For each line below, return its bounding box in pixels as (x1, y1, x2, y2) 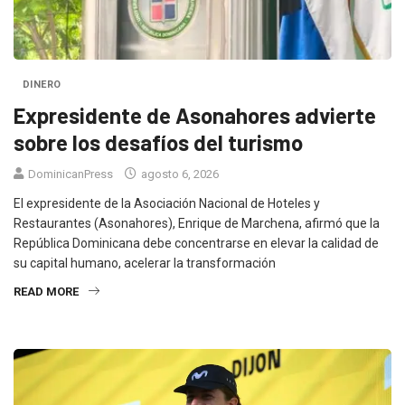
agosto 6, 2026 (138, 166, 219, 181)
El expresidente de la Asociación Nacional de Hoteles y (14, 195, 320, 211)
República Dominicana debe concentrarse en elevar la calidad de (14, 235, 379, 250)
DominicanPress (28, 166, 113, 181)
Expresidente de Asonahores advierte (14, 101, 376, 128)
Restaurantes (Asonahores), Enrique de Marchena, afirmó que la (14, 215, 380, 231)
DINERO (23, 78, 61, 90)
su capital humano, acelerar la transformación (14, 255, 276, 270)
